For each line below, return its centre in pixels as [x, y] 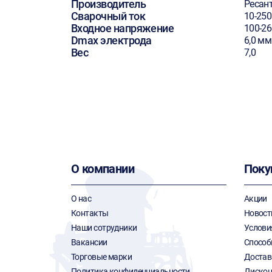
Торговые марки [102, 257]
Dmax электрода [111, 40]
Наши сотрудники [104, 228]
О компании [103, 169]
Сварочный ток [108, 16]
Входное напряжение [123, 28]
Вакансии [89, 242]
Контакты [90, 213]
